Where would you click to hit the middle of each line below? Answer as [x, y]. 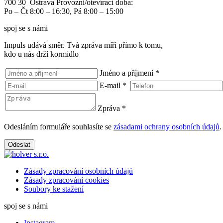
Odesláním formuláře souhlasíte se [59, 126]
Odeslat [19, 144]
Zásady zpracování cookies [66, 180]
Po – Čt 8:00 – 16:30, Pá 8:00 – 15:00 [64, 11]
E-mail [111, 85]
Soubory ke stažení [54, 189]
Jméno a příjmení [127, 73]
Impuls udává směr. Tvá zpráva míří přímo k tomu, [83, 45]
